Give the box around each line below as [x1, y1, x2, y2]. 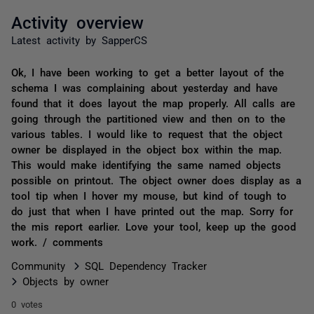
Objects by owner [22, 275, 109, 286]
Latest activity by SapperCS [11, 34, 147, 45]
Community [11, 260, 65, 271]
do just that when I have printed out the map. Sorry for [11, 205, 293, 216]
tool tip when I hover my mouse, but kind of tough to [11, 190, 287, 200]
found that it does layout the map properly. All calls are [11, 97, 295, 108]
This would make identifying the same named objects [11, 159, 281, 170]
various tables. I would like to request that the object [11, 128, 282, 139]
